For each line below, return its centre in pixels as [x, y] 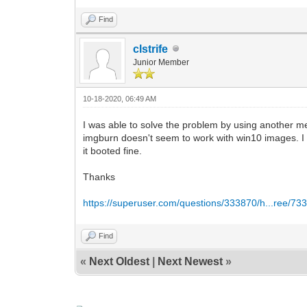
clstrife [151, 49]
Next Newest [191, 261]
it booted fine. [113, 150]
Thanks [99, 176]
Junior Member [161, 62]
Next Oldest [120, 261]
